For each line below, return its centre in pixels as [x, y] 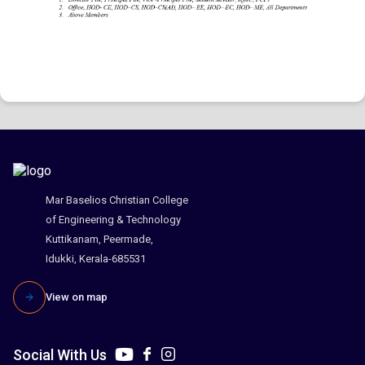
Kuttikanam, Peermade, [99, 239]
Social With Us [60, 354]
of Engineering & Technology [113, 219]
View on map [77, 297]
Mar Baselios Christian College [117, 200]
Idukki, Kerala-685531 [96, 258]
